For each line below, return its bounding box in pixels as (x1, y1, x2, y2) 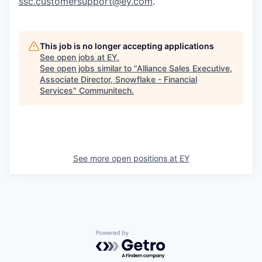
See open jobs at (40, 52, 107, 63)
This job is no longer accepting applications (40, 41, 214, 51)
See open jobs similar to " (40, 63, 137, 74)
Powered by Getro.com (95, 230, 198, 242)
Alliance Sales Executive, (137, 63, 232, 74)
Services (40, 85, 73, 96)
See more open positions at (73, 153, 180, 164)
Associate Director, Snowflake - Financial (40, 74, 197, 85)
